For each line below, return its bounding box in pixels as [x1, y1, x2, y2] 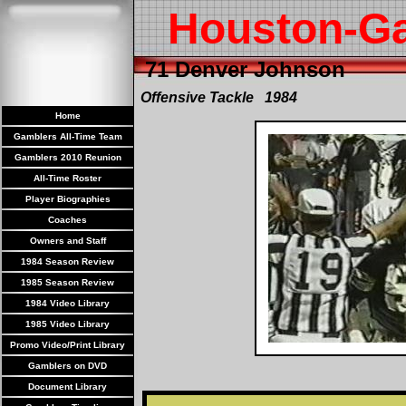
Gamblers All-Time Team [13, 131, 122, 141]
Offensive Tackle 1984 [140, 90, 297, 105]
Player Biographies [24, 194, 111, 204]
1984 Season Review [21, 256, 114, 266]
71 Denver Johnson [144, 57, 345, 82]
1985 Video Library [25, 319, 110, 329]
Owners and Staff [29, 236, 106, 246]
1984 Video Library [25, 298, 110, 308]
